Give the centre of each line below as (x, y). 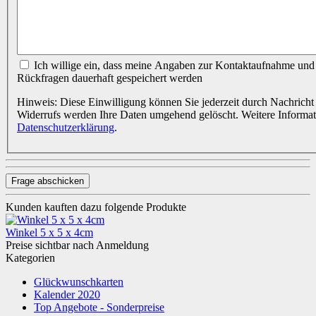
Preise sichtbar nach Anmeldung (77, 245)
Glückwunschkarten (79, 281)
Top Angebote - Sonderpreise (99, 307)
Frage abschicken (48, 181)
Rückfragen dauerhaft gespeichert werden (110, 78)
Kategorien (30, 257)
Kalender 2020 (67, 294)
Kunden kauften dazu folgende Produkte (96, 207)
